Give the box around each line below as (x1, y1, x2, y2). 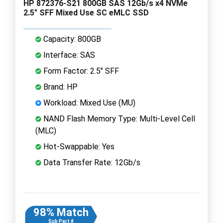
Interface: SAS (41, 50, 95, 60)
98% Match (33, 206, 89, 219)
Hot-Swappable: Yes (41, 141, 114, 151)
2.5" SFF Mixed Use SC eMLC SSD (23, 7, 149, 17)
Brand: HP (41, 82, 78, 92)
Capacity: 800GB (41, 34, 101, 44)
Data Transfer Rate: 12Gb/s (41, 157, 140, 167)
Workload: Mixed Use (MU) (41, 98, 135, 108)
